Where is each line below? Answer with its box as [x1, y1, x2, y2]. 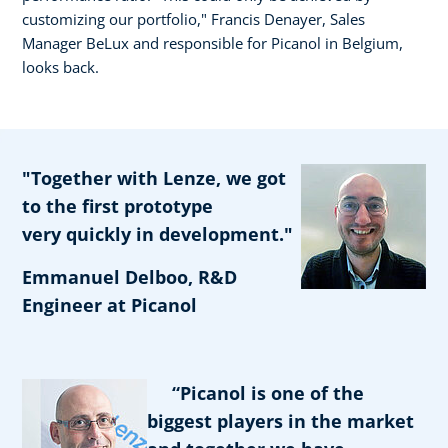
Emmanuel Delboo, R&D [22, 264, 237, 289]
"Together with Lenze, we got [22, 165, 286, 190]
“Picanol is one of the [147, 380, 364, 405]
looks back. [22, 56, 99, 77]
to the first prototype [22, 193, 213, 218]
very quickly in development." [22, 221, 293, 246]
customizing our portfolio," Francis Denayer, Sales [22, 8, 365, 29]
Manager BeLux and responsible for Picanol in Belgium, [22, 32, 403, 53]
